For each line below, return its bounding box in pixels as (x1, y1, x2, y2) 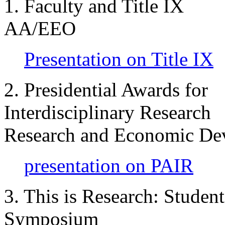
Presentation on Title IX (24, 48, 213, 70)
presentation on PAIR (24, 155, 193, 176)
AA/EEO (4, 18, 76, 39)
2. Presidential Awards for (4, 79, 208, 100)
